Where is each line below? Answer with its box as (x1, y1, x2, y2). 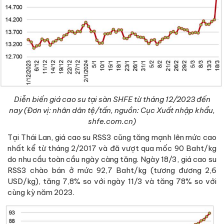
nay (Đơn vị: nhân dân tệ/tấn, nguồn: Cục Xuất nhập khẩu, (9, 105, 215, 115)
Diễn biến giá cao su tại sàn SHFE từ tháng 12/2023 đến (13, 94, 210, 104)
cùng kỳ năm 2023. (7, 187, 74, 197)
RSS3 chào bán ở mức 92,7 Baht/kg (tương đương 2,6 (7, 165, 216, 175)
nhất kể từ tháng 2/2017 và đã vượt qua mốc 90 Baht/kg (7, 143, 216, 153)
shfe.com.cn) (88, 116, 136, 126)
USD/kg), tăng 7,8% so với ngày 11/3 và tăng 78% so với (7, 176, 216, 186)
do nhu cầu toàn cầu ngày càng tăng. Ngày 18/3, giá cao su (7, 154, 216, 164)
